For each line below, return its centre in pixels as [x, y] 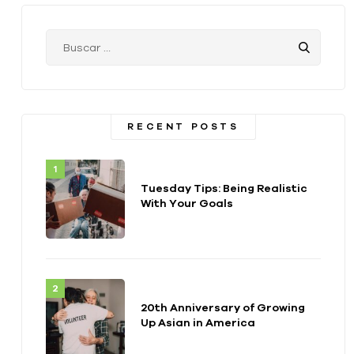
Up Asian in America [207, 323]
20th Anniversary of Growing [223, 308]
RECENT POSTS [183, 127]
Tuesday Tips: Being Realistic [224, 188]
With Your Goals [187, 203]
